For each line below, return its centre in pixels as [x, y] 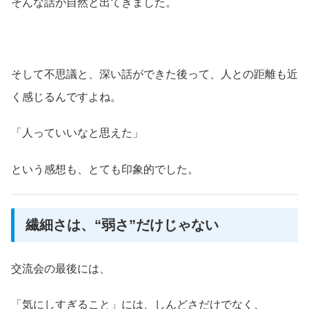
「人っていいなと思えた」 [77, 133]
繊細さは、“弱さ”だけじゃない [122, 225]
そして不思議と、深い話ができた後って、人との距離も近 [154, 74]
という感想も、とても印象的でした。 [105, 169]
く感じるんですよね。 [66, 97]
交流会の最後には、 [61, 268]
